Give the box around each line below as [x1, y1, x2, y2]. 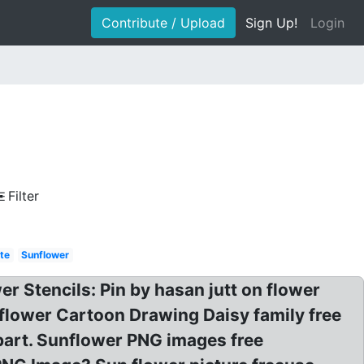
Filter [8, 188, 39, 204]
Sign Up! [245, 15, 297, 31]
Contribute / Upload [102, 15, 225, 31]
